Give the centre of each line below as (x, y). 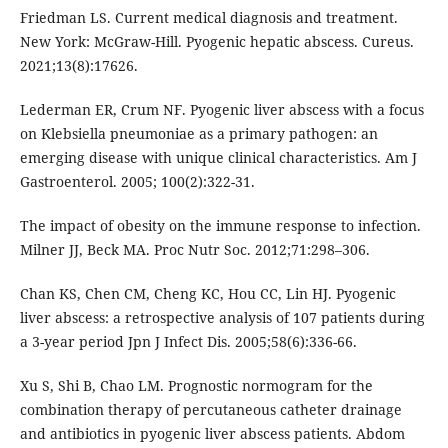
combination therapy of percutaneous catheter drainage (210, 410)
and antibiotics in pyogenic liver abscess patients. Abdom (212, 434)
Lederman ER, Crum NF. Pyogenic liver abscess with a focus (221, 110)
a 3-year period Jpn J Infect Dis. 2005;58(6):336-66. (188, 342)
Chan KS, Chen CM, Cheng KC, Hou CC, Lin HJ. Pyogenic (207, 294)
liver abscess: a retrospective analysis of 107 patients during (222, 318)
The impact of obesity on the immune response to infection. (220, 226)
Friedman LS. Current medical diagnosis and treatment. (208, 18)
